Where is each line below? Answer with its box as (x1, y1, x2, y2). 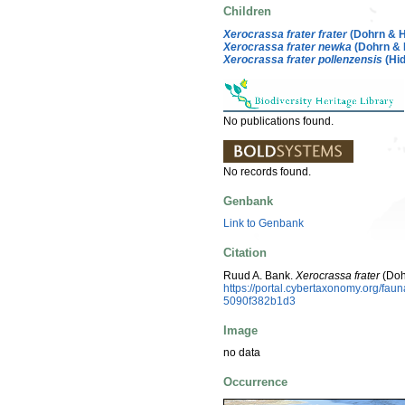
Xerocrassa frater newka (223, 40, 352, 53)
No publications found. (223, 114, 334, 127)
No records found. (223, 165, 311, 178)
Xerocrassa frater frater (223, 27, 347, 41)
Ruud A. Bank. (223, 268, 296, 282)
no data (223, 346, 260, 360)
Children (223, 5, 271, 19)
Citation (223, 246, 267, 260)
